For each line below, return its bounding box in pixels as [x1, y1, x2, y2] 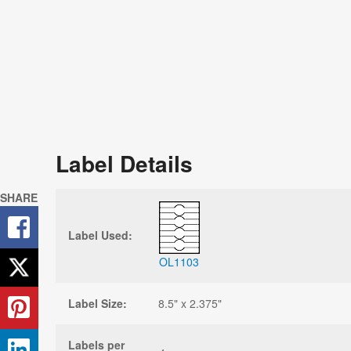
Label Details [56, 147, 193, 179]
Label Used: [68, 226, 132, 243]
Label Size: [68, 295, 127, 311]
